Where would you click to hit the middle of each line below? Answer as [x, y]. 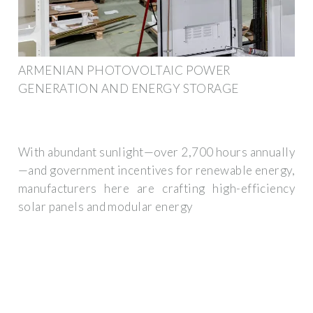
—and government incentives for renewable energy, [156, 170]
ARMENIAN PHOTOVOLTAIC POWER [124, 70]
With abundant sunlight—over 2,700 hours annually [156, 152]
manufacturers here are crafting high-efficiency [156, 189]
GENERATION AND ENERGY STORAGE [129, 88]
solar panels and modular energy [105, 207]
